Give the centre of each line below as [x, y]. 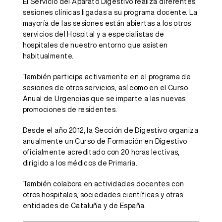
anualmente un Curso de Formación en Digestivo [105, 141]
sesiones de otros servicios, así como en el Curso [105, 88]
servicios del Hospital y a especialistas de [93, 34]
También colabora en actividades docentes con [103, 184]
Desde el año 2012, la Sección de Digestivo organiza [110, 131]
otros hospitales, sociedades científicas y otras [103, 195]
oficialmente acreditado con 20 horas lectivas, [101, 152]
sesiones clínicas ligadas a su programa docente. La [110, 13]
